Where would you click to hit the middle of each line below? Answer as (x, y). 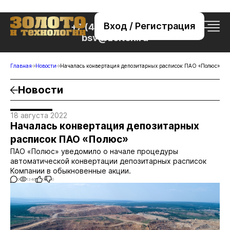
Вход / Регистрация (149, 26)
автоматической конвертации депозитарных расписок (108, 161)
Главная (21, 66)
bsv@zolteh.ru (115, 38)
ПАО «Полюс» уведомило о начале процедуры (94, 151)
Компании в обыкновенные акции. (71, 171)
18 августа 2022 (39, 115)
